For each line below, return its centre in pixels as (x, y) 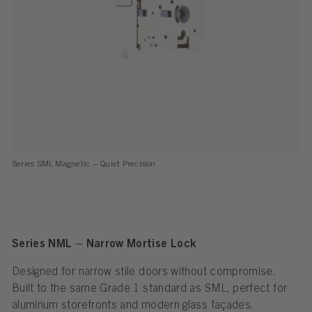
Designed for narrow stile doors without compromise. (143, 273)
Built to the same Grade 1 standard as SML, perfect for (149, 290)
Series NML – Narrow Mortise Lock (104, 244)
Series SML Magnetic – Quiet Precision (84, 164)
